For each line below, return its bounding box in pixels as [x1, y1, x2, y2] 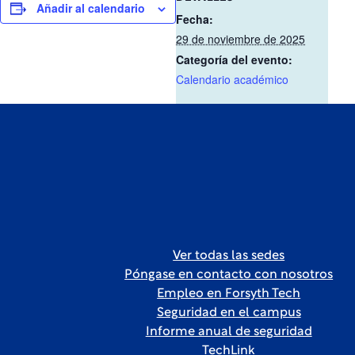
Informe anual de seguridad [145, 326, 312, 338]
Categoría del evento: [176, 52, 292, 67]
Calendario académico [176, 71, 288, 87]
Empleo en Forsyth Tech [157, 288, 301, 300]
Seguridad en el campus [156, 307, 301, 319]
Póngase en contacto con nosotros [124, 269, 334, 281]
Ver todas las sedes [173, 250, 285, 262]
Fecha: [176, 11, 213, 27]
